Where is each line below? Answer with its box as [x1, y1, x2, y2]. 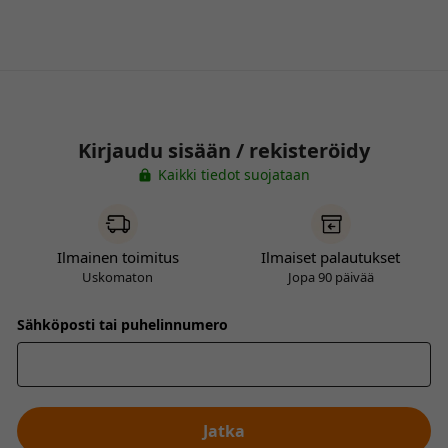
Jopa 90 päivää [287, 268, 374, 286]
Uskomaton [82, 268, 153, 286]
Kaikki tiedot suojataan [158, 165, 310, 184]
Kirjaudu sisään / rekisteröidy [78, 137, 370, 164]
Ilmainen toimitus [56, 247, 179, 267]
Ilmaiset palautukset [261, 247, 400, 267]
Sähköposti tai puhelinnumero [17, 315, 228, 334]
